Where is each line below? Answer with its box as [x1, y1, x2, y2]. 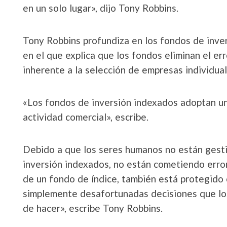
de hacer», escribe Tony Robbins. [23, 202, 163, 214]
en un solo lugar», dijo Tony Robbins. [23, 2, 178, 14]
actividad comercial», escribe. [23, 111, 148, 123]
